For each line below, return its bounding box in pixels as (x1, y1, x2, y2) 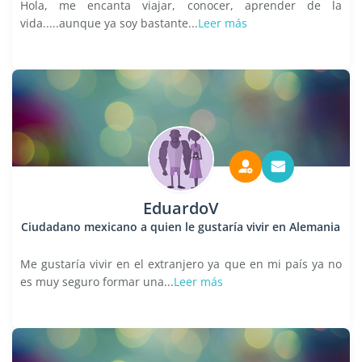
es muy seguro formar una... (20, 274, 174, 289)
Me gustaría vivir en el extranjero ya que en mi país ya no (20, 256, 342, 271)
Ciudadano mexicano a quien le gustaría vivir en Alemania (21, 219, 341, 234)
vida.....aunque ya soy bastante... (20, 15, 198, 31)
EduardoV (143, 197, 219, 219)
